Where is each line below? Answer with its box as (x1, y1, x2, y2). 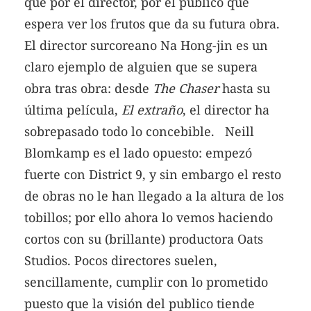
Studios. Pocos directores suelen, (24, 252, 217, 269)
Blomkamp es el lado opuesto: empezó (24, 144, 252, 162)
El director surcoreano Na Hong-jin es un (24, 37, 268, 54)
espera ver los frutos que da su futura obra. (24, 15, 280, 33)
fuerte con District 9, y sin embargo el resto (24, 166, 281, 183)
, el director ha (183, 101, 269, 119)
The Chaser (153, 80, 219, 97)
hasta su (219, 80, 270, 97)
